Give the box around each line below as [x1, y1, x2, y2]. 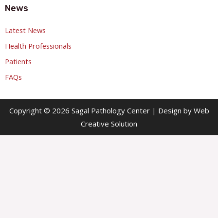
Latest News [5, 25, 46, 36]
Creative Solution [81, 119, 137, 129]
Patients [5, 56, 32, 67]
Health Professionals [5, 41, 72, 51]
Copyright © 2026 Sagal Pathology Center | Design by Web [9, 106, 209, 116]
